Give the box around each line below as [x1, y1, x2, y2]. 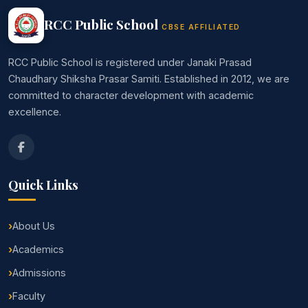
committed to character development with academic [8, 89, 254, 102]
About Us [12, 220, 55, 232]
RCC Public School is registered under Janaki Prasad [8, 56, 252, 69]
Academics [12, 243, 64, 256]
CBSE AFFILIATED [162, 22, 241, 32]
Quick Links [8, 176, 78, 194]
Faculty [12, 290, 45, 302]
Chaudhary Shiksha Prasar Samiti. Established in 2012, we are [8, 73, 289, 85]
